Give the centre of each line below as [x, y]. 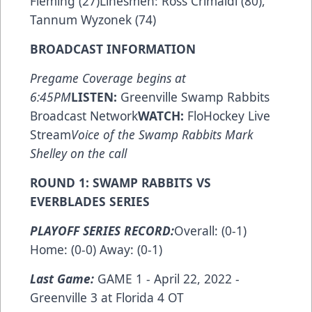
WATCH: [161, 115]
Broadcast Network [84, 115]
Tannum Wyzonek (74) [93, 19]
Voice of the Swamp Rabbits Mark [162, 134]
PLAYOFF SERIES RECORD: [102, 230]
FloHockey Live [229, 115]
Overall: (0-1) [210, 230]
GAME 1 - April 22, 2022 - [169, 278]
